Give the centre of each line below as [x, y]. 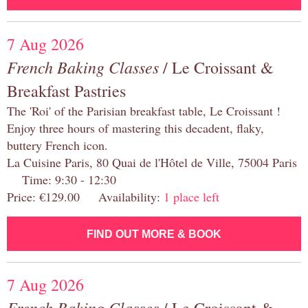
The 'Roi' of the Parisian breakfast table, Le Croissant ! [144, 111]
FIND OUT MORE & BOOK [154, 234]
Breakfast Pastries [66, 91]
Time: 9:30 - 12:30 [62, 180]
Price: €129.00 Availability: [85, 197]
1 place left [191, 197]
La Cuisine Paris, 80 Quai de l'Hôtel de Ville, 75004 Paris [152, 163]
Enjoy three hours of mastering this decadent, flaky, [135, 128]
